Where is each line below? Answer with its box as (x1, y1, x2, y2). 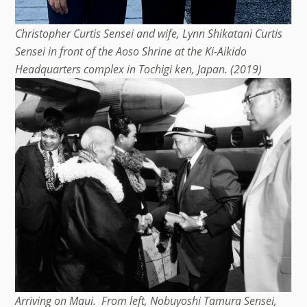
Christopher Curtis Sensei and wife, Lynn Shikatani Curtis (15, 25, 283, 41)
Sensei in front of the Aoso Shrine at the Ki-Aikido (15, 43, 247, 59)
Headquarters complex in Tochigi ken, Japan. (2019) (15, 61, 262, 77)
